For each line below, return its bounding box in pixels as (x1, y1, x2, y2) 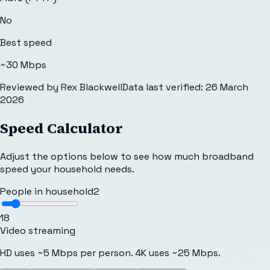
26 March (206, 80, 248, 93)
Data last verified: (122, 80, 203, 93)
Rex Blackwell (61, 80, 122, 93)
